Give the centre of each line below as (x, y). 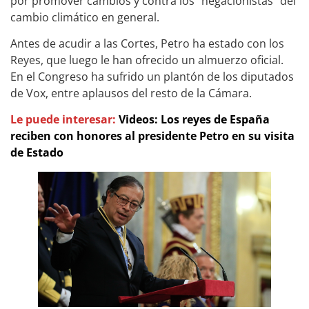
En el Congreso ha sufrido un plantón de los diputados (152, 77)
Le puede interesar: (64, 120)
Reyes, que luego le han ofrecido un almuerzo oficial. (147, 60)
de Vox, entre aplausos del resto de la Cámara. (131, 93)
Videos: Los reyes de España (194, 120)
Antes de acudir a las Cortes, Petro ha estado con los (147, 44)
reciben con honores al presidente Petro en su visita (152, 136)
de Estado (37, 153)
